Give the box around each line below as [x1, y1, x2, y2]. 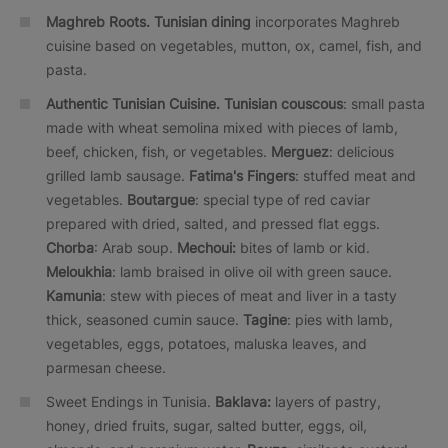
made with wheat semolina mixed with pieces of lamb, [46, 118, 398, 136]
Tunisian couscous [224, 94, 343, 112]
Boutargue [127, 190, 195, 208]
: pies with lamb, [287, 310, 393, 328]
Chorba [46, 238, 94, 256]
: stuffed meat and [295, 166, 416, 184]
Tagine [243, 310, 287, 328]
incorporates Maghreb [251, 12, 400, 30]
